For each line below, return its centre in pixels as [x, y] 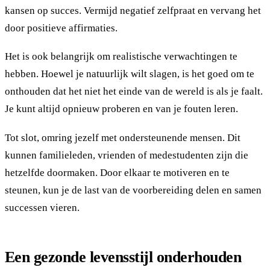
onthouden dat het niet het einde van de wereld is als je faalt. [134, 92]
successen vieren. [42, 208]
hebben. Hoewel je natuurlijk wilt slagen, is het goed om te [130, 74]
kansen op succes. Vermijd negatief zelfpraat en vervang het [133, 10]
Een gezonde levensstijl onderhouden [123, 257]
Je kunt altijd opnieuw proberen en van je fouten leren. [121, 109]
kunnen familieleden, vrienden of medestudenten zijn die [127, 155]
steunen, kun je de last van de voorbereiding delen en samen [133, 190]
